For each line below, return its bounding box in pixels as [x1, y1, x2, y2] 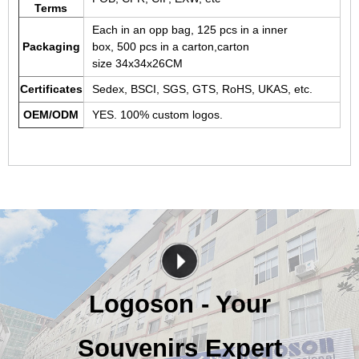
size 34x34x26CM [91, 56, 183, 70]
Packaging [22, 39, 80, 53]
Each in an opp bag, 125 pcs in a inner [91, 22, 288, 36]
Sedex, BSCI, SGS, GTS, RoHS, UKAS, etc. [91, 82, 313, 95]
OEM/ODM [23, 107, 79, 121]
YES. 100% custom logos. [91, 107, 223, 121]
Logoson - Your [88, 290, 271, 319]
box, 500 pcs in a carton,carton [91, 39, 249, 53]
